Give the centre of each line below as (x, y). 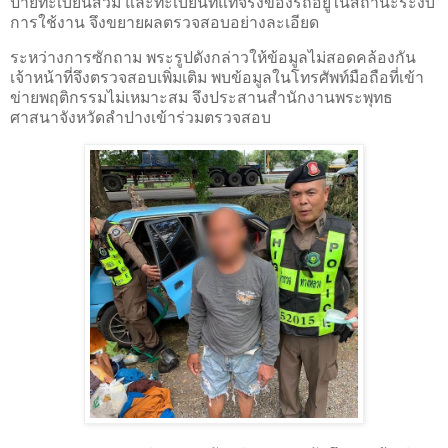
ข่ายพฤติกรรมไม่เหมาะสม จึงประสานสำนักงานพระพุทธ (201, 98)
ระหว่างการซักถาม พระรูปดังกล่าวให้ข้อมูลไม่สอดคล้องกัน (213, 58)
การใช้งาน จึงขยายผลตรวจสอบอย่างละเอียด (164, 22)
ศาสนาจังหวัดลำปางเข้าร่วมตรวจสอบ (140, 118)
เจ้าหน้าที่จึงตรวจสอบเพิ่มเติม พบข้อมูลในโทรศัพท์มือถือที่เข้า (217, 78)
